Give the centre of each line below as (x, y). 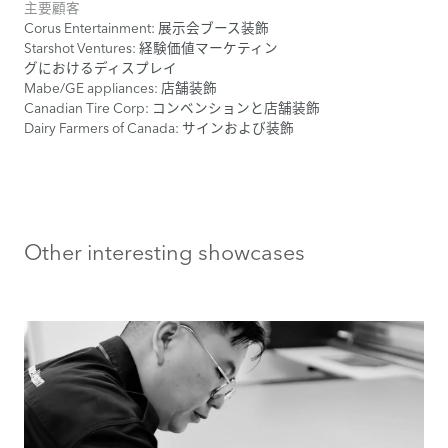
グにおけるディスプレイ (100, 67)
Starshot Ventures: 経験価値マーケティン (151, 47)
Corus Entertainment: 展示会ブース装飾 (146, 27)
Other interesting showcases (164, 251)
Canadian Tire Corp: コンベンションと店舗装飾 (172, 107)
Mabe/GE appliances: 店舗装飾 (120, 87)
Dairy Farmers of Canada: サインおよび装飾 (159, 127)
